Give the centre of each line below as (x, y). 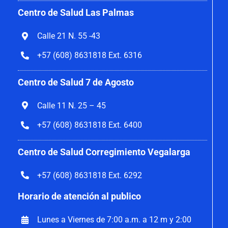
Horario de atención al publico (79, 196)
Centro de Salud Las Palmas (76, 13)
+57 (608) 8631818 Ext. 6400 (90, 125)
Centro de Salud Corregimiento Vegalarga (104, 152)
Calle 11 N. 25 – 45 (72, 105)
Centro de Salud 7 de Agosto (76, 82)
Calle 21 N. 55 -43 (69, 36)
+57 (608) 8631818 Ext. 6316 (90, 55)
